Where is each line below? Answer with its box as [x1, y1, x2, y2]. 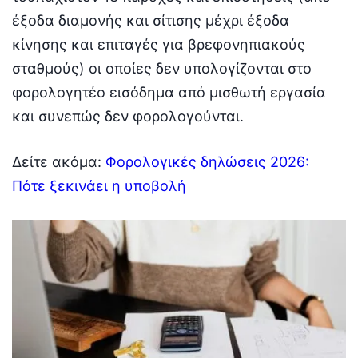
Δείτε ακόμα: [12, 153, 105, 170]
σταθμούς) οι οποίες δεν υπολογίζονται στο [12, 59, 312, 77]
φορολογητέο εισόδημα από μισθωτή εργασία [12, 83, 326, 101]
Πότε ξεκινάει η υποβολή [12, 177, 186, 194]
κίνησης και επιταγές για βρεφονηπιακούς [12, 35, 305, 53]
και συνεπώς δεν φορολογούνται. [12, 107, 244, 125]
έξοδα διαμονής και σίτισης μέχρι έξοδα [12, 11, 289, 29]
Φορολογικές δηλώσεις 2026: [105, 153, 309, 170]
